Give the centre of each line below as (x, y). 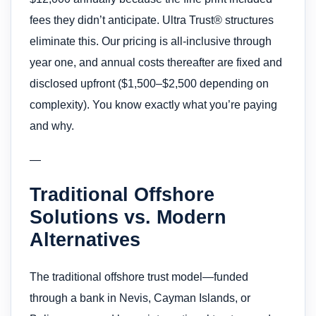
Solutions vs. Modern (128, 217)
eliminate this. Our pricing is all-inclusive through (151, 41)
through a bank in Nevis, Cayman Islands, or (140, 298)
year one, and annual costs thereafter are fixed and (156, 62)
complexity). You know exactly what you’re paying (153, 104)
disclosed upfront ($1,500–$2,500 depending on (149, 83)
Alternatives (85, 240)
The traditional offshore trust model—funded (139, 277)
